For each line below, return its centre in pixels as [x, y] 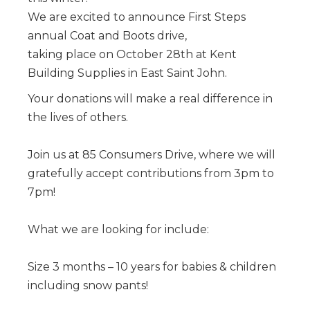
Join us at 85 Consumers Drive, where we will [152, 154]
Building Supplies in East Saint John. [127, 73]
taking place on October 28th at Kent [132, 54]
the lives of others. [78, 117]
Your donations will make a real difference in [150, 98]
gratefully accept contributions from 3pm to [151, 173]
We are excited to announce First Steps [137, 17]
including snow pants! [88, 285]
